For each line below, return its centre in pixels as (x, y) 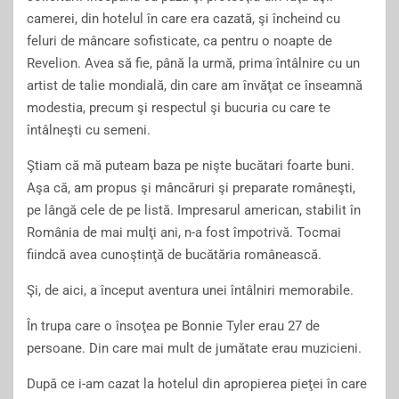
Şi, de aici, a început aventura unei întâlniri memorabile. (190, 290)
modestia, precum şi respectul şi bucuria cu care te (179, 108)
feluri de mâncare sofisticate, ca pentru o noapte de (179, 41)
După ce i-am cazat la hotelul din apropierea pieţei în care (197, 384)
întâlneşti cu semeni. (89, 130)
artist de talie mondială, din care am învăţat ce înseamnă (195, 85)
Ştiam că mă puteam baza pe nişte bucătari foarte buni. (191, 166)
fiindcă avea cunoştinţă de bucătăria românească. (174, 255)
